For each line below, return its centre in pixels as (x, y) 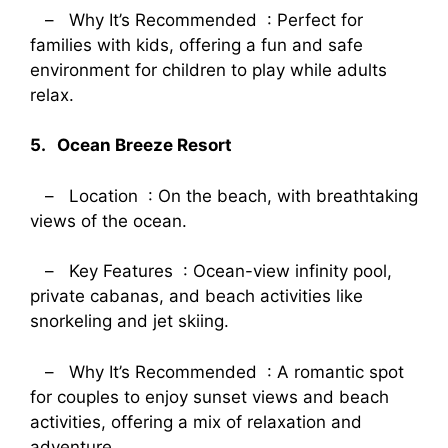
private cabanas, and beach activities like (196, 296)
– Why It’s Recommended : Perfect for (196, 19)
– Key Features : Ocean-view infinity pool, (211, 271)
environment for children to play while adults (208, 69)
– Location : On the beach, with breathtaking (224, 195)
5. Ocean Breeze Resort (135, 145)
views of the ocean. (108, 220)
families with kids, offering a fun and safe (196, 44)
